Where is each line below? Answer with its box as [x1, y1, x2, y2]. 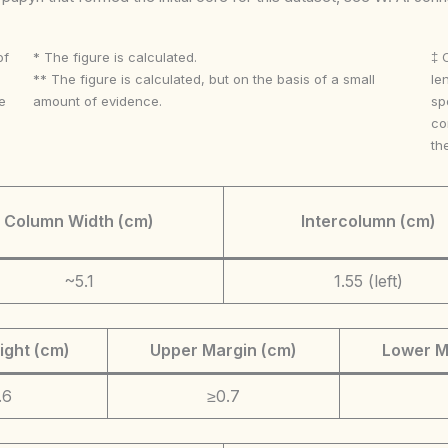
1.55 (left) [334, 270, 403, 291]
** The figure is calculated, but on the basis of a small [32, 71, 375, 87]
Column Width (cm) [3, 210, 154, 231]
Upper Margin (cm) [150, 339, 297, 360]
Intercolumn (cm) [301, 210, 436, 231]
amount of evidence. [32, 93, 162, 109]
